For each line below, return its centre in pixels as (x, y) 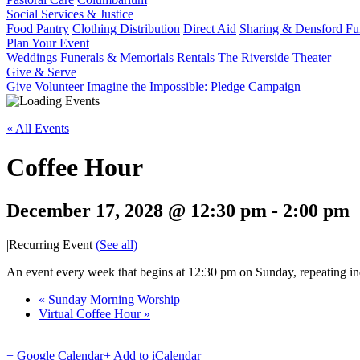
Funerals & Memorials (117, 57)
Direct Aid (210, 29)
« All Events (38, 128)
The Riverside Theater (274, 57)
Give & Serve (41, 72)
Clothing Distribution (126, 29)
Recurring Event (52, 244)
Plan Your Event (48, 43)
